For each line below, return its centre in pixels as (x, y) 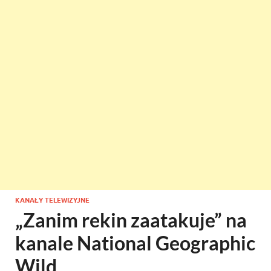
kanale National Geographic (135, 243)
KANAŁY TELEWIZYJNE (52, 200)
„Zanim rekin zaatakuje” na (131, 220)
